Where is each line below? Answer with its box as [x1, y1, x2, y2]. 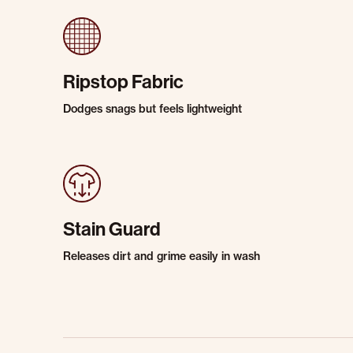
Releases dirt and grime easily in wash [63, 249, 260, 263]
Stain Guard [63, 218, 161, 240]
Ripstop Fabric [63, 71, 184, 93]
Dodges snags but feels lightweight [63, 102, 242, 116]
